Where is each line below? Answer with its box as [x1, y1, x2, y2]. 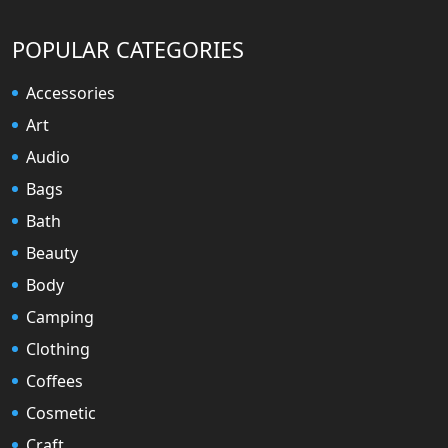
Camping [26, 305, 94, 328]
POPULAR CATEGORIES [12, 34, 244, 64]
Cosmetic [26, 401, 96, 424]
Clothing [26, 337, 90, 360]
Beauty [26, 241, 78, 264]
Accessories [26, 81, 115, 104]
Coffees [26, 369, 83, 392]
